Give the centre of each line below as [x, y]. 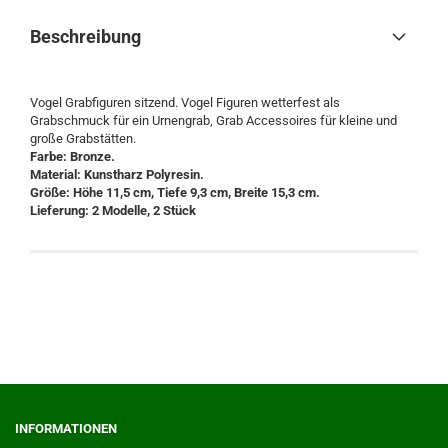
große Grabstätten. [83, 138]
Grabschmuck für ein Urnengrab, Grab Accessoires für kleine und [213, 120]
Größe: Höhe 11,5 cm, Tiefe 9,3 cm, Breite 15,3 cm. [176, 192]
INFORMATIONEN [66, 428]
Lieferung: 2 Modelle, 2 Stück [113, 210]
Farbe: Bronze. [72, 156]
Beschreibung [85, 36]
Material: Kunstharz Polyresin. [117, 174]
